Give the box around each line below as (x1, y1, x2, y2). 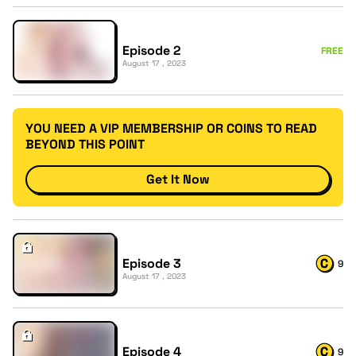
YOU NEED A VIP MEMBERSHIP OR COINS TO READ (25, 120, 317, 137)
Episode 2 (122, 42, 181, 59)
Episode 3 (122, 255, 181, 272)
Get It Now (146, 171, 210, 188)
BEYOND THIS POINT (25, 136, 145, 153)
